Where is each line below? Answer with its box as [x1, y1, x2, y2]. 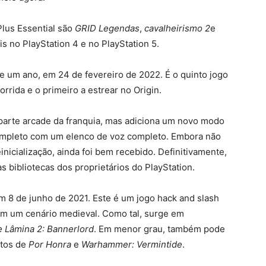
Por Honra [28, 239, 71, 251]
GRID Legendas [75, 23, 140, 34]
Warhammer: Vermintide [81, 239, 182, 251]
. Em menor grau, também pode [94, 223, 225, 235]
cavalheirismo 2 [144, 23, 210, 34]
